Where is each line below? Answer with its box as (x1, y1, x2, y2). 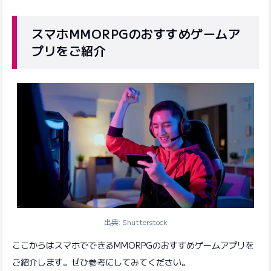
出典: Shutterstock (103, 216, 168, 227)
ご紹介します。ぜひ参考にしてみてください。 (12, 255, 190, 268)
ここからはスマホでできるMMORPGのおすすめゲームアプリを (12, 238, 254, 251)
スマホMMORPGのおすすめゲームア (31, 25, 240, 42)
